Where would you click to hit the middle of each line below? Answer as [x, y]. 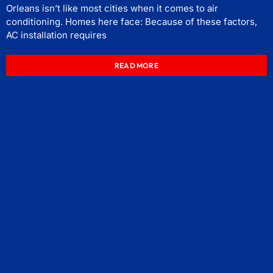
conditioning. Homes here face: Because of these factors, [132, 22]
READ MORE [136, 66]
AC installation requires [56, 35]
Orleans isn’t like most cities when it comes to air [112, 9]
